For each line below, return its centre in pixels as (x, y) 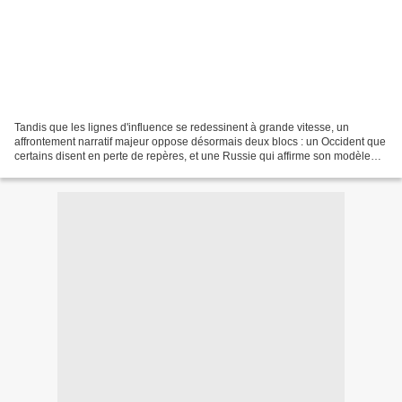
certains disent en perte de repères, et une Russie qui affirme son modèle (192, 156)
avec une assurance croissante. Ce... (104, 170)
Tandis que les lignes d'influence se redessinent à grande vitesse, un (182, 127)
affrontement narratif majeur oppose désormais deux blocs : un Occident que (200, 141)
